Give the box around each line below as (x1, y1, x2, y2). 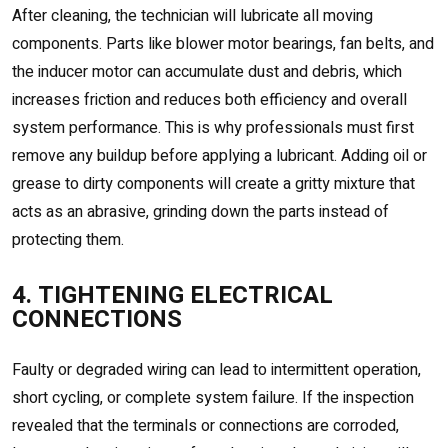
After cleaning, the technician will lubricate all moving (12, 4, 373, 29)
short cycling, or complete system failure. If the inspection (12, 386, 414, 411)
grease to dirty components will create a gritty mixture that (12, 172, 415, 197)
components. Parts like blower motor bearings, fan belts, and (12, 32, 434, 57)
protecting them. (12, 228, 124, 253)
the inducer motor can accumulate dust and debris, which (12, 60, 402, 85)
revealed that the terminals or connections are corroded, (12, 414, 399, 439)
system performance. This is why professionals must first (12, 116, 414, 141)
